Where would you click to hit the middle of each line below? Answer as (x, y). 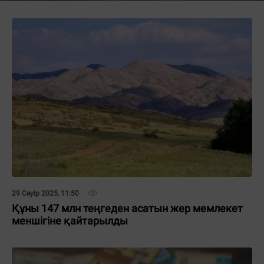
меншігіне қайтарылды (70, 221)
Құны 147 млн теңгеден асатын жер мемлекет (127, 208)
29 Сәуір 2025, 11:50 (45, 193)
